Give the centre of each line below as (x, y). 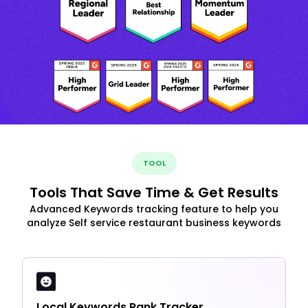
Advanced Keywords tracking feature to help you (154, 209)
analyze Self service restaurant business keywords (154, 223)
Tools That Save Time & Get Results (154, 193)
